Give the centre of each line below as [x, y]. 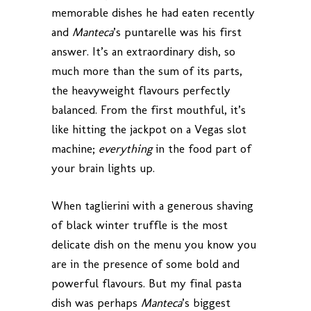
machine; [75, 148]
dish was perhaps [96, 302]
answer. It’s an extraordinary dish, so [143, 51]
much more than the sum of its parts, [147, 70]
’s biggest [206, 302]
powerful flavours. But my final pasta [146, 283]
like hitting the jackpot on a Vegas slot [149, 129]
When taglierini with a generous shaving [152, 205]
